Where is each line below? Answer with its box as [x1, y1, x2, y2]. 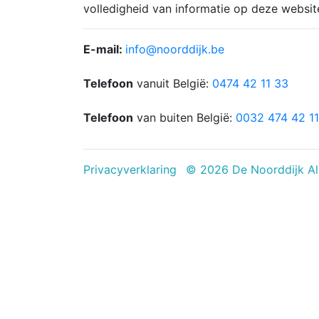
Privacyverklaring [83, 162, 177, 177]
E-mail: [83, 42, 125, 56]
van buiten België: [133, 110, 236, 125]
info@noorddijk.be [125, 42, 224, 56]
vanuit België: [133, 76, 212, 90]
